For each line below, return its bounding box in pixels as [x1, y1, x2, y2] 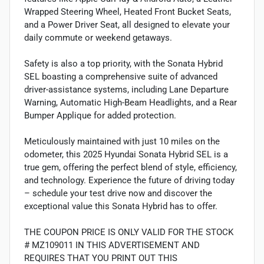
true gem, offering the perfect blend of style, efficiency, [24, 161, 237, 173]
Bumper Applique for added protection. [24, 110, 176, 121]
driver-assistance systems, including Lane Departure [24, 84, 229, 95]
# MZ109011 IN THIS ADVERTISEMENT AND [24, 239, 200, 250]
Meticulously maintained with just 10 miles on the [24, 136, 220, 147]
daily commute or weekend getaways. [24, 32, 172, 43]
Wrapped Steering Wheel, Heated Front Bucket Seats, [24, 6, 231, 17]
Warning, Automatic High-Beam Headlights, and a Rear [24, 97, 237, 108]
